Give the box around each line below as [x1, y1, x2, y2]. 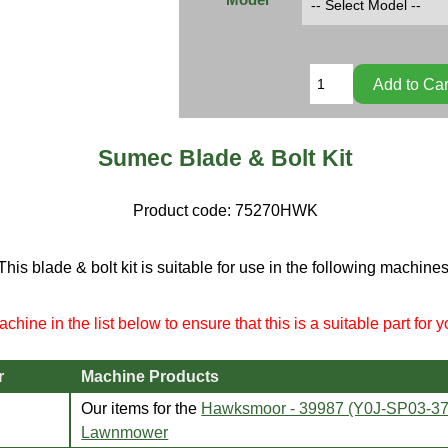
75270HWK [234, 201, 318, 220]
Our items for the [81, 398, 202, 417]
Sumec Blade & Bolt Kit [97, 144, 353, 171]
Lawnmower [81, 422, 169, 441]
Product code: [132, 201, 235, 220]
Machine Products [81, 366, 220, 385]
